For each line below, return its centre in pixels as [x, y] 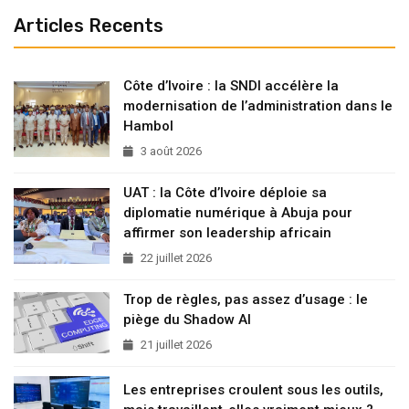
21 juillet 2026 [175, 345]
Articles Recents [89, 26]
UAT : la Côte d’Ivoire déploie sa [225, 193]
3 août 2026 [170, 152]
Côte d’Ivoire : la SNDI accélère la [231, 86]
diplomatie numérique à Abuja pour [238, 213]
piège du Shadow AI [187, 320]
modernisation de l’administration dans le [258, 106]
